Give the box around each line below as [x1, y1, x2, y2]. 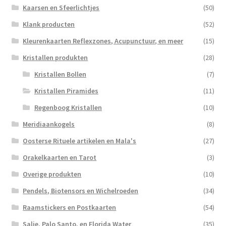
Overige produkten [23, 169, 82, 179]
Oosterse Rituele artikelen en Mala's [23, 136, 137, 145]
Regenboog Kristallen [34, 102, 102, 112]
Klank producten [23, 19, 75, 29]
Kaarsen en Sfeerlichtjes [23, 3, 100, 12]
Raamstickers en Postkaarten [23, 202, 117, 212]
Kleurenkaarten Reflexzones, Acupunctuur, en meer [23, 36, 184, 45]
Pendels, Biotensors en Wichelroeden [23, 186, 139, 195]
